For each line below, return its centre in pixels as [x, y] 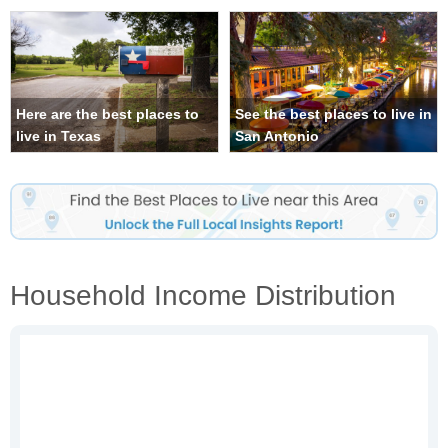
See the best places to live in [333, 114]
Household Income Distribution [203, 295]
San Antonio [277, 136]
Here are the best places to [107, 114]
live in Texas [58, 136]
